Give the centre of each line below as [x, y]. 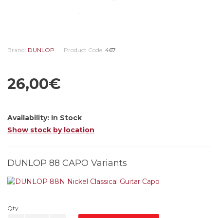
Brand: [18, 50]
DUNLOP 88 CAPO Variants [67, 163]
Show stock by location [51, 130]
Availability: [29, 118]
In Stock [66, 118]
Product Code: [84, 50]
